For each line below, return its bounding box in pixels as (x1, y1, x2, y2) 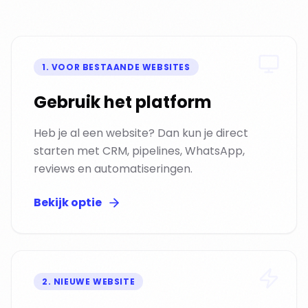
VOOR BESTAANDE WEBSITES (51, 61, 190, 73)
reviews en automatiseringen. (34, 161, 192, 177)
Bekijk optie (34, 195, 102, 210)
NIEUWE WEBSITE (53, 276, 135, 287)
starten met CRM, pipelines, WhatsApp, (34, 143, 245, 159)
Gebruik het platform (34, 91, 212, 113)
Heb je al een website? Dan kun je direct (34, 125, 248, 141)
